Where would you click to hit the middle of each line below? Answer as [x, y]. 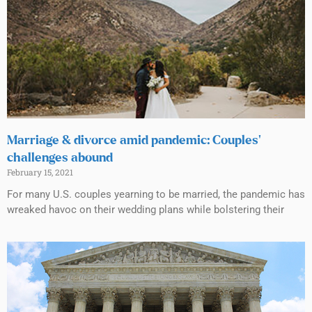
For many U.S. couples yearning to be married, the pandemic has [156, 195]
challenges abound [60, 158]
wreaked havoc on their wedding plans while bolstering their [146, 210]
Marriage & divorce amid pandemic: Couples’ [134, 141]
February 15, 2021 [40, 172]
